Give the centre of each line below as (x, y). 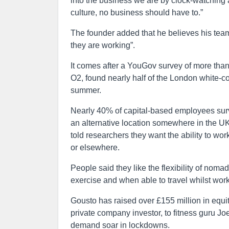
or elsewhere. (95, 147)
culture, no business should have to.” (137, 13)
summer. (86, 90)
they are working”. (103, 45)
